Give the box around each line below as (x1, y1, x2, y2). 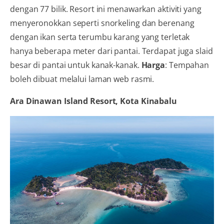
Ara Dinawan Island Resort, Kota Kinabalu (10, 95, 177, 106)
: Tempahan (165, 59, 209, 70)
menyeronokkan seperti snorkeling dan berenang (10, 17, 194, 28)
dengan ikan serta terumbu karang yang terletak (10, 31, 190, 42)
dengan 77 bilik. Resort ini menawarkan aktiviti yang (10, 3, 201, 14)
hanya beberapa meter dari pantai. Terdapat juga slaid (10, 45, 213, 56)
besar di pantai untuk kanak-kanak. (10, 59, 141, 70)
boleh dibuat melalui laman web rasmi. (10, 73, 154, 84)
